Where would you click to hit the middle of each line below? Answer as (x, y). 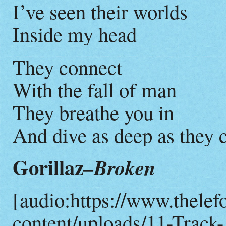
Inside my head (75, 34)
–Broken (120, 167)
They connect (67, 66)
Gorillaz (48, 167)
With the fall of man (95, 89)
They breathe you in (93, 112)
